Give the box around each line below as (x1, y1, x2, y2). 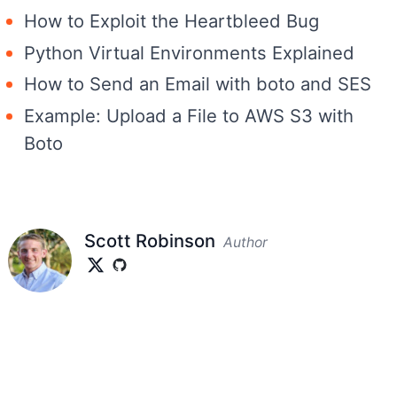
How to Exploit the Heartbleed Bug (24, 10, 319, 33)
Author (222, 233, 268, 251)
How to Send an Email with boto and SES (24, 73, 371, 96)
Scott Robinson (83, 229, 215, 252)
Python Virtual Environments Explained (24, 41, 354, 64)
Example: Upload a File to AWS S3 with (24, 104, 354, 127)
